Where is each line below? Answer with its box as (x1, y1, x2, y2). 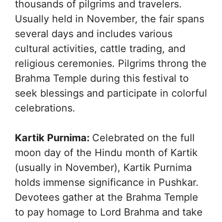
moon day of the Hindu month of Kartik (15, 147, 198, 159)
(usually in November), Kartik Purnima (15, 162, 192, 174)
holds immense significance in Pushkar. (15, 176, 199, 189)
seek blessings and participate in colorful (15, 87, 207, 100)
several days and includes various (15, 28, 172, 40)
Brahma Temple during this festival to (15, 72, 189, 85)
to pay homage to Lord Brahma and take (15, 206, 203, 219)
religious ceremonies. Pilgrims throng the (15, 57, 207, 70)
